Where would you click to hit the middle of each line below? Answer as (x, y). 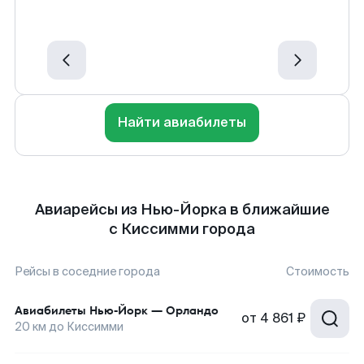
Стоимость (318, 271)
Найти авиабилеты (182, 122)
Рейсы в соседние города (87, 271)
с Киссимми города (182, 229)
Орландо (192, 310)
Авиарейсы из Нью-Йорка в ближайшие (182, 210)
